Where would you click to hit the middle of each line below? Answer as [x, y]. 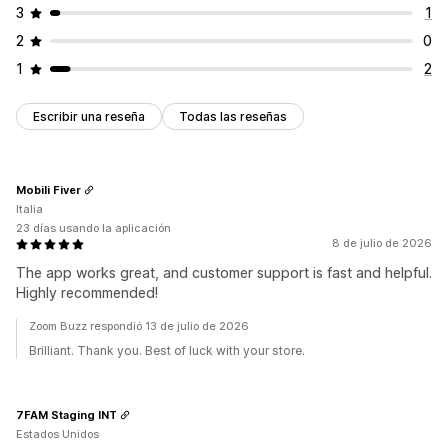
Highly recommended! [87, 293]
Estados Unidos [57, 434]
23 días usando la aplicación [93, 228]
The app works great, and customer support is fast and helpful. [224, 273]
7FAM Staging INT [66, 414]
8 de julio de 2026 [382, 243]
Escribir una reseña [89, 117]
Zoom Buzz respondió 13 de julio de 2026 [139, 326]
